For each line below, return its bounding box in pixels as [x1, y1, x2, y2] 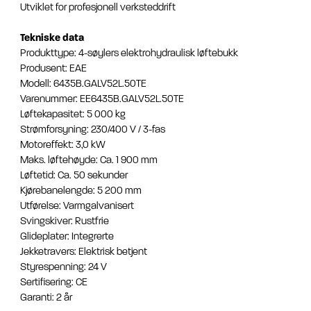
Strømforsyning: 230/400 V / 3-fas [20, 124, 165, 136]
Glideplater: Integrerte [20, 230, 114, 243]
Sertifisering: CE [20, 276, 87, 289]
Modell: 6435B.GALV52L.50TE [20, 78, 146, 90]
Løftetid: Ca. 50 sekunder [20, 169, 128, 182]
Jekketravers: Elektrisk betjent [20, 246, 147, 258]
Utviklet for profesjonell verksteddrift [20, 1, 176, 14]
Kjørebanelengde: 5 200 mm [20, 185, 142, 197]
